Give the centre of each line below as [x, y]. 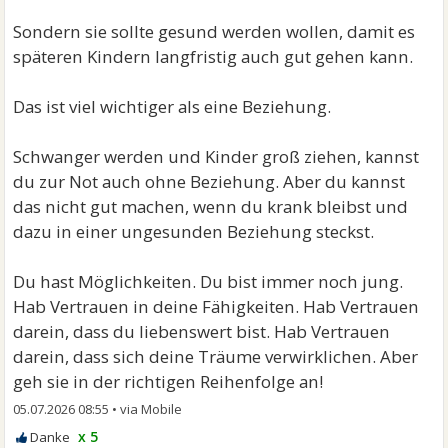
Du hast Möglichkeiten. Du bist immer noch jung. [208, 282]
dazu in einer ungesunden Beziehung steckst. [194, 232]
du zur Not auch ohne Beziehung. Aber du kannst [209, 182]
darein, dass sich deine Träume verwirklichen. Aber [216, 357]
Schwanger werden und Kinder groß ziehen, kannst [216, 157]
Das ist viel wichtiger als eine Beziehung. [172, 107]
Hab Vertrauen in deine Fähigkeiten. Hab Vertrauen [216, 307]
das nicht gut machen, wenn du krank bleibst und [211, 207]
